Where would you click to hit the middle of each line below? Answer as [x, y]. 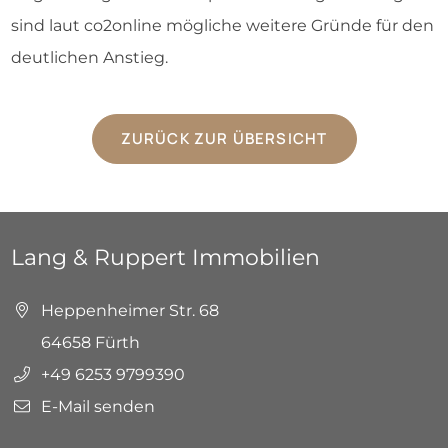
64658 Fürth [89, 342]
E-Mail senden [96, 406]
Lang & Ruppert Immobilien [165, 257]
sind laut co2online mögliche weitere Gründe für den [222, 25]
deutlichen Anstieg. [89, 57]
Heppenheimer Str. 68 [128, 310]
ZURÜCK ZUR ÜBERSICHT [224, 138]
